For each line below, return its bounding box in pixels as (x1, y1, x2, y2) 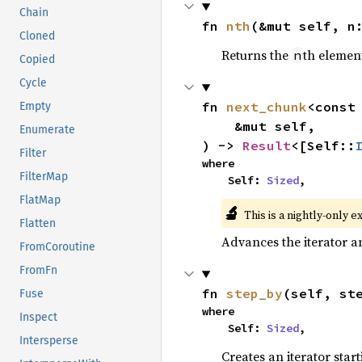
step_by (225, 285, 283, 301)
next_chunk (225, 99, 307, 115)
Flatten (19, 217, 56, 231)
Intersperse (19, 334, 78, 348)
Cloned (19, 29, 55, 44)
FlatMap (19, 193, 61, 208)
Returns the (221, 46, 292, 64)
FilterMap (19, 170, 68, 184)
